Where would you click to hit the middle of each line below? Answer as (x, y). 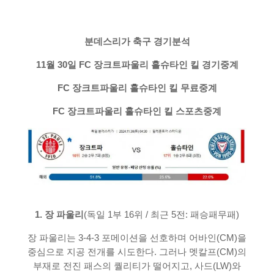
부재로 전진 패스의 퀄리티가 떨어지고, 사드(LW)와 (137, 266)
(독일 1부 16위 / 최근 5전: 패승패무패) (161, 215)
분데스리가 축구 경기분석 (137, 41)
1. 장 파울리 (59, 215)
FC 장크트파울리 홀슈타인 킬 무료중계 (137, 88)
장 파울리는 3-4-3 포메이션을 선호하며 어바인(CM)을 (137, 238)
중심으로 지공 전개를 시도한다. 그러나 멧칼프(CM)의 (137, 252)
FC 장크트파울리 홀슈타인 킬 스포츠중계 (137, 111)
